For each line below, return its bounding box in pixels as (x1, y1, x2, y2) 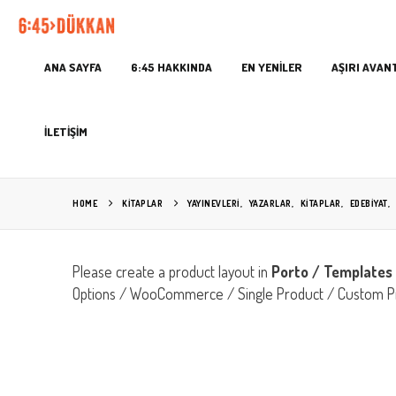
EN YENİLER (241, 59, 302, 74)
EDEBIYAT (349, 197, 388, 209)
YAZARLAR (248, 197, 292, 209)
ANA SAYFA (44, 59, 102, 74)
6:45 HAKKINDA (131, 59, 212, 74)
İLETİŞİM (44, 124, 88, 139)
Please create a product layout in (72, 261, 271, 281)
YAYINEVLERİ (187, 197, 240, 209)
